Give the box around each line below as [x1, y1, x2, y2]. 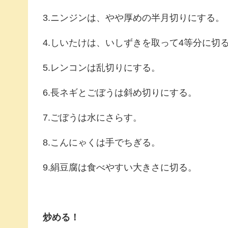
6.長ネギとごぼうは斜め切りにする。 [43, 88, 197, 98]
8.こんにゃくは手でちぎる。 [43, 137, 160, 148]
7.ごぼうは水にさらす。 [43, 112, 142, 123]
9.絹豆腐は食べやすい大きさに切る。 [43, 162, 197, 173]
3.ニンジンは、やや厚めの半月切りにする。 [43, 13, 224, 23]
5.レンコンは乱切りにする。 [43, 63, 160, 73]
